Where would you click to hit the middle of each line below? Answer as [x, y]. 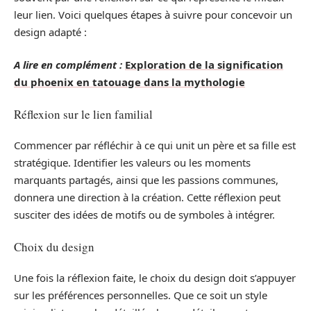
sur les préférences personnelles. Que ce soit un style [141, 295]
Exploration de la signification [204, 65]
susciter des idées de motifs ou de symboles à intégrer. [144, 215]
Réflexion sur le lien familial [83, 114]
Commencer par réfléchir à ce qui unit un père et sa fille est [155, 145]
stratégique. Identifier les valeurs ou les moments [132, 163]
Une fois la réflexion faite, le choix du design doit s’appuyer [155, 278]
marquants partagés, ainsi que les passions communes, [146, 180]
